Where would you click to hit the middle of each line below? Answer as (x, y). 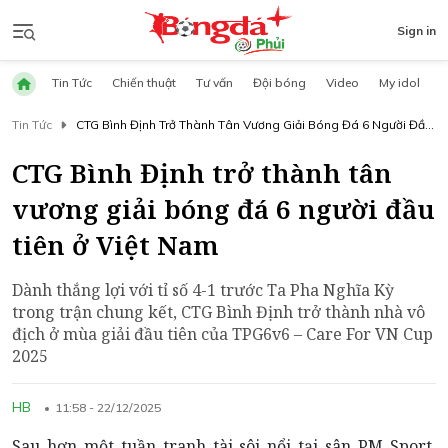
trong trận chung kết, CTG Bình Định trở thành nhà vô (218, 312)
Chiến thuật (144, 82)
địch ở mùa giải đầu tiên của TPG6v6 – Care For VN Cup (222, 334)
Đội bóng (279, 82)
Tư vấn (214, 82)
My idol (399, 82)
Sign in (416, 30)
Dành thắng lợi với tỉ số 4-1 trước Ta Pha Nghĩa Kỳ (203, 290)
